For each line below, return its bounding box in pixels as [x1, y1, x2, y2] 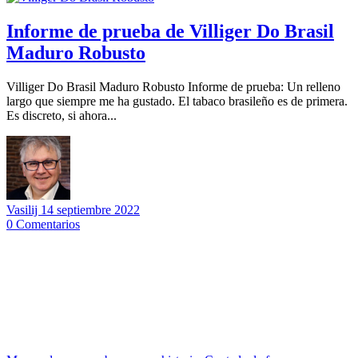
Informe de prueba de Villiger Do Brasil [6, 20, 334, 42]
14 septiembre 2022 [41, 202, 140, 217]
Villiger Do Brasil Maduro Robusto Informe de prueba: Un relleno [6, 79, 340, 93]
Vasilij [6, 202, 41, 217]
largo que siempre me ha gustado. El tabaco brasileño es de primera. [6, 93, 348, 108]
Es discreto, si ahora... [6, 108, 117, 122]
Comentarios [16, 217, 80, 231]
